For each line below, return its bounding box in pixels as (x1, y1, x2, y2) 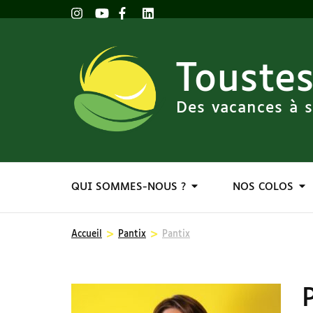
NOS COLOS (233, 182, 293, 192)
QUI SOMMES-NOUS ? (71, 182, 186, 192)
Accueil (71, 230, 102, 239)
